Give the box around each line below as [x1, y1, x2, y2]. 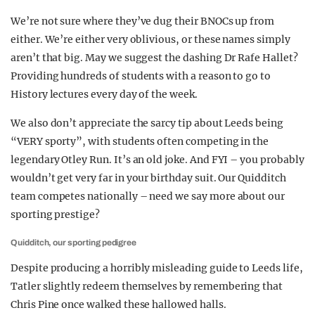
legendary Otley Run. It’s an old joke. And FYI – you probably [11, 153, 304, 166]
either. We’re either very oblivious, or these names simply [11, 33, 290, 46]
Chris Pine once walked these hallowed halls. [11, 298, 226, 311]
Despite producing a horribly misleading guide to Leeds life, [11, 262, 303, 274]
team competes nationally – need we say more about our [11, 190, 285, 202]
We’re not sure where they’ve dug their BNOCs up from [11, 15, 275, 27]
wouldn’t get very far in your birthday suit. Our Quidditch [11, 172, 286, 184]
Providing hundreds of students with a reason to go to [11, 70, 271, 82]
